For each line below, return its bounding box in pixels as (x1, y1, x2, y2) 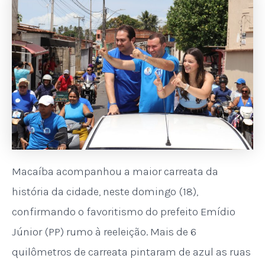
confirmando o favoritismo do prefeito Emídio (12, 205, 235, 219)
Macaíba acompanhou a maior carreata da (12, 165, 218, 179)
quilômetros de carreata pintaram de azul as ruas (12, 245, 251, 259)
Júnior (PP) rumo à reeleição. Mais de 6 (12, 225, 196, 239)
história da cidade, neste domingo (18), (12, 185, 198, 199)
